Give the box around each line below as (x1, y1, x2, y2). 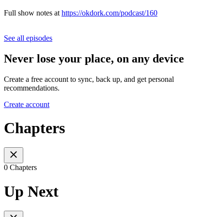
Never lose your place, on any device (4, 52, 184, 65)
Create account (4, 100, 49, 108)
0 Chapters (4, 163, 37, 172)
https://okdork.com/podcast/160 (62, 8, 157, 17)
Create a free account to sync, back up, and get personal (4, 75, 174, 83)
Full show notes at (4, 8, 62, 17)
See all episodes (4, 33, 52, 42)
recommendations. (4, 83, 60, 92)
